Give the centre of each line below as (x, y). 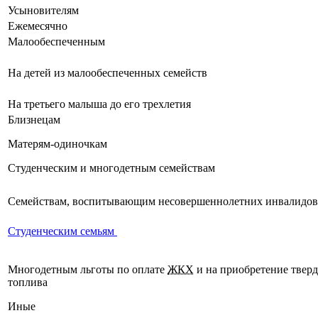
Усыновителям (43, 11)
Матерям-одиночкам (57, 144)
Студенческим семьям (62, 231)
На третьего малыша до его (75, 104)
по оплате (141, 270)
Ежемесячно (38, 26)
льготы (97, 270)
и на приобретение (242, 270)
